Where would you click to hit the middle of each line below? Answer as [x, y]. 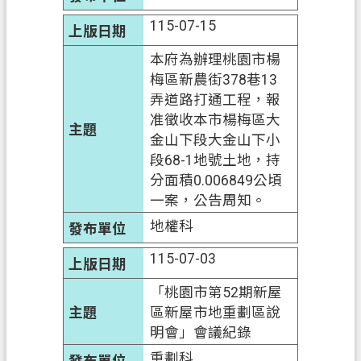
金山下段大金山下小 [216, 140]
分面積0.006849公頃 [216, 180]
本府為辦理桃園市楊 [216, 59]
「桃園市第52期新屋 [216, 292]
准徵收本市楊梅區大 [216, 120]
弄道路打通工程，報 [216, 100]
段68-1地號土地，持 [216, 160]
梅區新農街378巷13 [214, 79]
